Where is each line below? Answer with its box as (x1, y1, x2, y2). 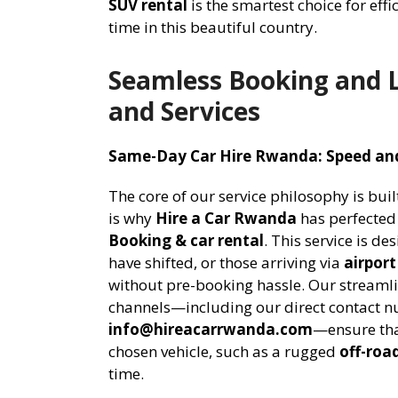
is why (108, 207, 155, 228)
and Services (108, 93, 260, 128)
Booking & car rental (108, 229, 264, 251)
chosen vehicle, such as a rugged (108, 340, 339, 362)
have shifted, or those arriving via (108, 251, 344, 273)
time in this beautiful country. (108, 16, 317, 37)
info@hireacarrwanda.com (108, 318, 313, 339)
